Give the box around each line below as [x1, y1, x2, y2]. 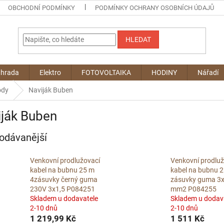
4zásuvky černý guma [30, 175, 97, 184]
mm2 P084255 [170, 185, 216, 193]
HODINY [151, 68, 177, 76]
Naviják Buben [28, 86, 73, 94]
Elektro [39, 68, 61, 76]
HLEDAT [125, 35, 151, 43]
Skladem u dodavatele [30, 194, 98, 203]
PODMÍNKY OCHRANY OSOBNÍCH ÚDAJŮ [95, 4, 214, 11]
